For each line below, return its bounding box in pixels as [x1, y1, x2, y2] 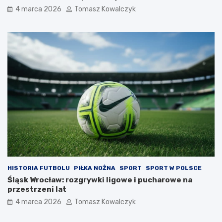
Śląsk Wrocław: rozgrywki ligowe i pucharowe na [7, 175, 192, 184]
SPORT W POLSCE [146, 164, 202, 171]
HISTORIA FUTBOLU [7, 164, 70, 171]
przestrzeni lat [7, 184, 66, 194]
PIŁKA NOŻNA [74, 164, 115, 171]
